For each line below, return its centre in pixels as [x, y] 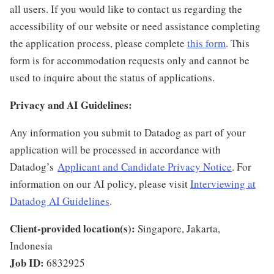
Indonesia [31, 246]
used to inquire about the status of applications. [114, 77]
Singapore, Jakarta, [179, 228]
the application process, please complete [98, 43]
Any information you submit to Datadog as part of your [128, 132]
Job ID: [27, 263]
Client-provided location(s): [72, 228]
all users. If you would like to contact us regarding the [126, 9]
